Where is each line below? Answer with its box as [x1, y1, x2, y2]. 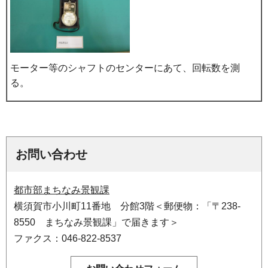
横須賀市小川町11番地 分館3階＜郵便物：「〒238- [14, 200, 240, 211]
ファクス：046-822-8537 [14, 233, 121, 243]
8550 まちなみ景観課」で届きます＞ [14, 217, 179, 227]
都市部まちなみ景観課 [14, 184, 109, 195]
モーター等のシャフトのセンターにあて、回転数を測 [10, 62, 240, 73]
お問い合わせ [16, 147, 87, 161]
